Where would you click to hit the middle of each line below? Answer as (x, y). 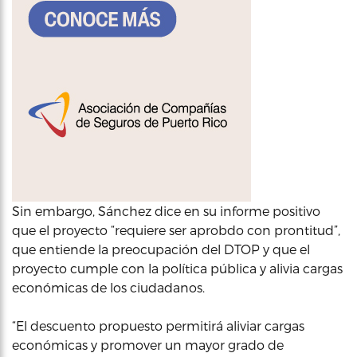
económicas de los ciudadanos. (108, 287)
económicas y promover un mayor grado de (148, 345)
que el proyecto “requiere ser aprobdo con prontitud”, (176, 230)
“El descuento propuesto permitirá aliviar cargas (158, 326)
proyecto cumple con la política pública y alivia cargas (177, 268)
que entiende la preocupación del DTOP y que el (161, 249)
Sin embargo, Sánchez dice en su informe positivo (166, 211)
